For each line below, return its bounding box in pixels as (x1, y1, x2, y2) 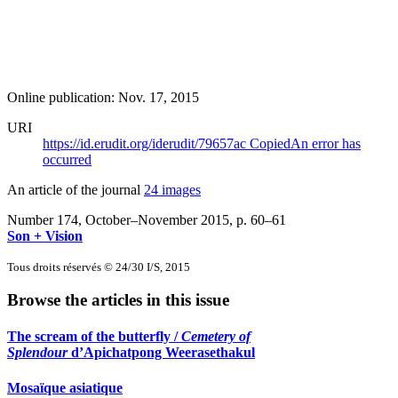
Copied (250, 135, 291, 151)
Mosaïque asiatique (7, 379, 123, 395)
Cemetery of (181, 329, 251, 345)
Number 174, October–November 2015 (7, 211, 229, 227)
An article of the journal (7, 181, 144, 197)
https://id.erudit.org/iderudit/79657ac (43, 135, 250, 151)
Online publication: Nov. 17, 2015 (7, 89, 199, 105)
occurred (43, 151, 92, 167)
